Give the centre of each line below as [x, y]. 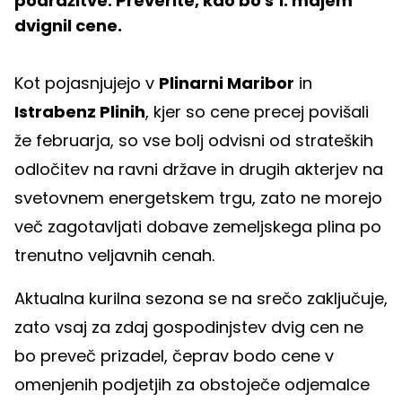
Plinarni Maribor [227, 83]
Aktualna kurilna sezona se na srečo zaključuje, [201, 299]
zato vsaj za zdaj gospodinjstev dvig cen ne [189, 328]
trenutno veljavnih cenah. [114, 256]
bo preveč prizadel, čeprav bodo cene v [174, 356]
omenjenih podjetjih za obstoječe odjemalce [192, 385]
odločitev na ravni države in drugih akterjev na [199, 170]
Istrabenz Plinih [80, 112]
